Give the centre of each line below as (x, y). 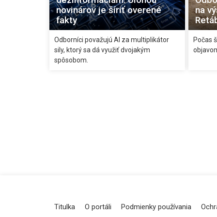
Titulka (65, 207)
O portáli (98, 207)
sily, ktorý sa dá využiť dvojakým (102, 50)
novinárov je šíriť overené (109, 10)
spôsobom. (71, 60)
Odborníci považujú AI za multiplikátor (112, 39)
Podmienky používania (156, 207)
